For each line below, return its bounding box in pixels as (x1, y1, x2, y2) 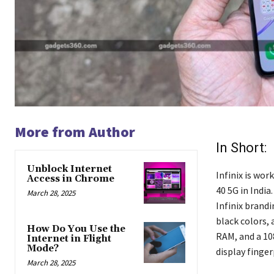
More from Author (15, 122, 135, 142)
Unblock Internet (27, 163, 112, 176)
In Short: (215, 140, 267, 156)
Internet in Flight (27, 232, 111, 245)
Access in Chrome (27, 173, 114, 185)
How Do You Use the (27, 223, 125, 235)
